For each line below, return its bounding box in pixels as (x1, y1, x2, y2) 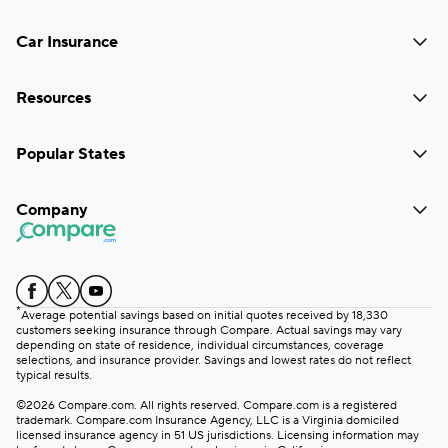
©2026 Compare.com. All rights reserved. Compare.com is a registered (16, 398, 397, 414)
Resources (16, 88, 91, 108)
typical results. (16, 368, 92, 384)
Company (16, 200, 88, 220)
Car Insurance (16, 32, 118, 52)
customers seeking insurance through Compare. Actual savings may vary (16, 323, 402, 339)
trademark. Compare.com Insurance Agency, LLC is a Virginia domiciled (16, 413, 399, 429)
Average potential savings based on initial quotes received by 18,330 (21, 308, 388, 324)
